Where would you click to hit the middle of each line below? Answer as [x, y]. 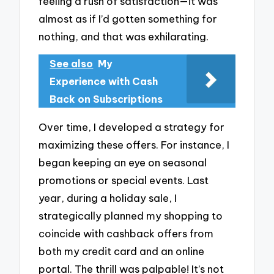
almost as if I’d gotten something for [128, 18]
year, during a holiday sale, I [108, 198]
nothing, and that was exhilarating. [124, 36]
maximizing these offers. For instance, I [134, 145]
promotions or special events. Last [124, 180]
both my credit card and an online [122, 251]
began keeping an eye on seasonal [123, 163]
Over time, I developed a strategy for [132, 127]
